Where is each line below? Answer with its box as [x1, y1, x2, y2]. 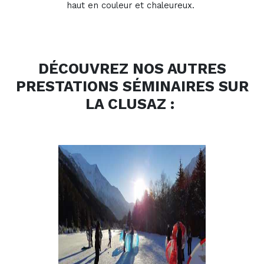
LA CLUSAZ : [85, 95, 179, 113]
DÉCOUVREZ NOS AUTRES [38, 60, 226, 77]
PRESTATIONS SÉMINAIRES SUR [15, 78, 249, 95]
